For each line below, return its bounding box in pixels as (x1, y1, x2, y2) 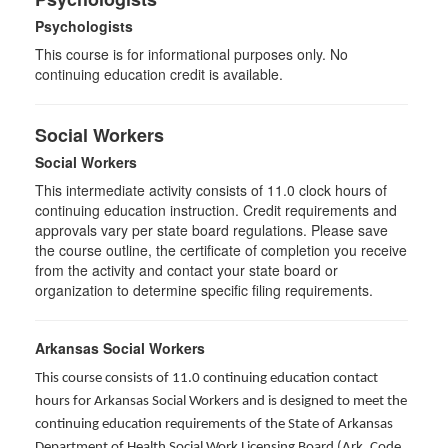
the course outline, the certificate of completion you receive (35, 240, 407, 260)
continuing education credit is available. (35, 64, 287, 84)
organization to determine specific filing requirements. (35, 280, 373, 300)
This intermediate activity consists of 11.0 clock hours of (35, 180, 387, 200)
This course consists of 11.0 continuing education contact (35, 371, 378, 386)
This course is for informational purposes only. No (35, 44, 348, 64)
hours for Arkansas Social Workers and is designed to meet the (35, 394, 407, 409)
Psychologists (35, 16, 133, 36)
